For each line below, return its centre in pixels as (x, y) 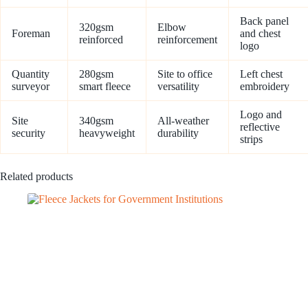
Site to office (185, 74)
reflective (260, 127)
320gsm (96, 27)
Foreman (31, 34)
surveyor (31, 87)
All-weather (183, 121)
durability (178, 133)
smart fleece (105, 87)
